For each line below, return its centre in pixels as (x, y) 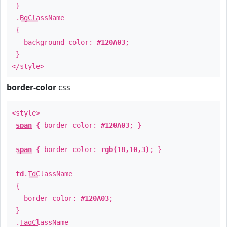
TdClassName (50, 174)
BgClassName (42, 18)
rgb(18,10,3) (125, 149)
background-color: (54, 42)
